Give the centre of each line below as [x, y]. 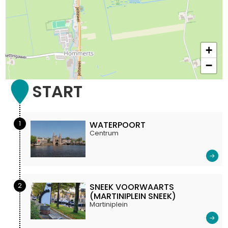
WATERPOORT [118, 125]
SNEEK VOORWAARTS [132, 187]
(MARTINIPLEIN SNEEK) [133, 196]
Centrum [104, 133]
